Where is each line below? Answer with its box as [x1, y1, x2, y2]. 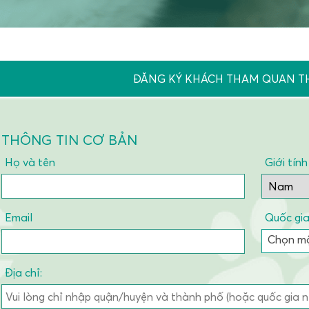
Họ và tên [5, 155, 55, 169]
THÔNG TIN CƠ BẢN [1, 132, 137, 148]
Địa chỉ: [5, 266, 42, 279]
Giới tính [264, 155, 308, 169]
